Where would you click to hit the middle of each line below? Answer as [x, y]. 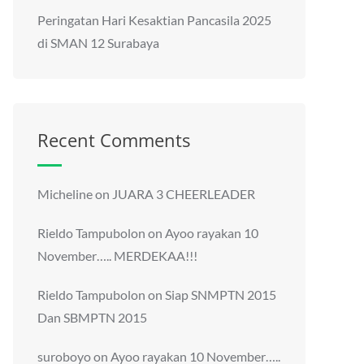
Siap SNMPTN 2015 [221, 294]
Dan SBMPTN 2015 [92, 317]
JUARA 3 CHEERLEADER [184, 193]
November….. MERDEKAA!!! [117, 255]
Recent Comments [114, 139]
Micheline [65, 193]
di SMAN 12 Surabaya [98, 42]
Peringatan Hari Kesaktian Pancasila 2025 [154, 19]
